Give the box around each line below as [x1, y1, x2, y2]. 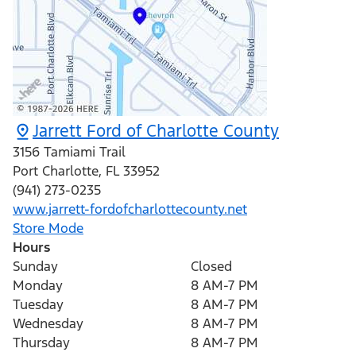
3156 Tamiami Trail [13, 143, 126, 161]
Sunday [13, 257, 58, 276]
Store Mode [13, 219, 83, 238]
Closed [191, 257, 232, 276]
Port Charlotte [13, 162, 99, 180]
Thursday [13, 334, 70, 352]
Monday [13, 277, 63, 295]
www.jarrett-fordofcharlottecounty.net [13, 200, 247, 219]
